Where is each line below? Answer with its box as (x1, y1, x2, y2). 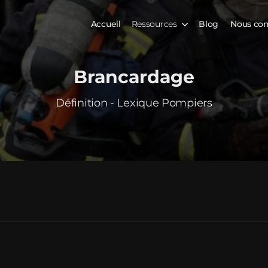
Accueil (90, 19, 121, 29)
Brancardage (74, 66, 194, 89)
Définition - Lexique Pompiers (56, 96, 212, 109)
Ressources (131, 19, 177, 29)
